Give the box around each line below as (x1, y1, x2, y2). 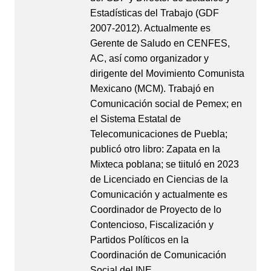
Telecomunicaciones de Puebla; (90, 128, 227, 139)
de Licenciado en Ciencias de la (90, 174, 228, 184)
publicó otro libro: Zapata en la (90, 143, 220, 154)
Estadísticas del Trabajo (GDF (90, 7, 219, 18)
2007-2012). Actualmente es (90, 22, 211, 33)
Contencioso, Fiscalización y (90, 219, 214, 230)
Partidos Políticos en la (90, 234, 189, 245)
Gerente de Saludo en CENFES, (90, 38, 230, 48)
